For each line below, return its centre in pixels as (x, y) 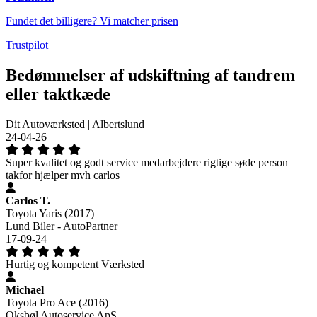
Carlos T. (28, 200)
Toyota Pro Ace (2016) (57, 302)
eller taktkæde (58, 94)
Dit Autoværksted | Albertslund (75, 124)
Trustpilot (27, 45)
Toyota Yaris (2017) (50, 213)
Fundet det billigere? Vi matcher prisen (92, 21)
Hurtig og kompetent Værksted (75, 264)
